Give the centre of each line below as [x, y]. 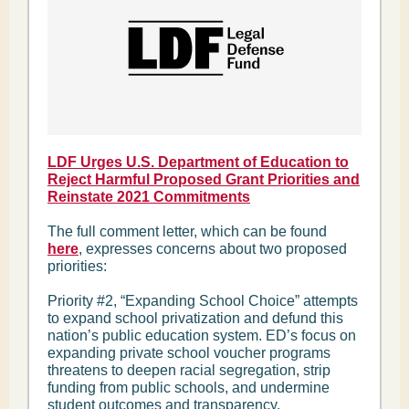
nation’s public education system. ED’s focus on [202, 336]
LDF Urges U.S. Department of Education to [198, 162]
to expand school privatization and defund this [195, 318]
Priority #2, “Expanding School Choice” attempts [203, 301]
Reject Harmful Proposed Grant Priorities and [204, 179]
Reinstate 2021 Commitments [149, 197]
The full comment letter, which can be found [187, 231]
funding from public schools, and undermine [189, 388]
